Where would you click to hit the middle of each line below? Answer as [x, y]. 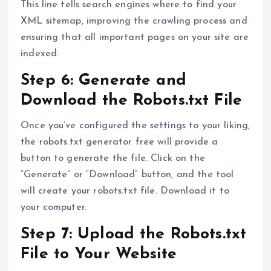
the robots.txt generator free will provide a [119, 142]
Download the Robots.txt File [132, 100]
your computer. [54, 207]
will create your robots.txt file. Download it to [125, 191]
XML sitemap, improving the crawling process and [134, 21]
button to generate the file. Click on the [113, 158]
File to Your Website [99, 255]
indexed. [40, 54]
